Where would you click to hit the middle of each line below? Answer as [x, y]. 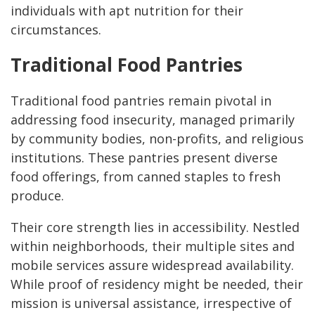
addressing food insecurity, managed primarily [153, 120]
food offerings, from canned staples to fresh [146, 177]
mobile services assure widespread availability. [152, 265]
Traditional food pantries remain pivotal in [141, 101]
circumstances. [56, 30]
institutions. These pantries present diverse [144, 158]
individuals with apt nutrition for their [127, 11]
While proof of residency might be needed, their [157, 284]
